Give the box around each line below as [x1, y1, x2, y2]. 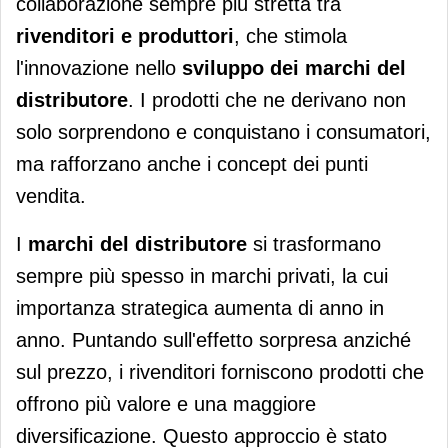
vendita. [16, 185, 86, 208]
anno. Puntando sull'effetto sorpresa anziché [16, 329, 411, 352]
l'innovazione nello [16, 57, 182, 80]
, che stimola [234, 25, 347, 48]
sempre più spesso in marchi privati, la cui [16, 265, 388, 288]
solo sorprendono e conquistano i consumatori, [16, 121, 431, 144]
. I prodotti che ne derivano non [128, 89, 406, 112]
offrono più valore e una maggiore [16, 393, 316, 416]
